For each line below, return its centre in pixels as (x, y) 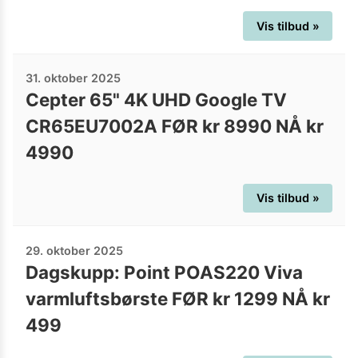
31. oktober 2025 (73, 78)
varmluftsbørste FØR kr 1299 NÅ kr (178, 298)
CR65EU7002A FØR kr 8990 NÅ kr (175, 126)
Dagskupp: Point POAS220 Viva (164, 272)
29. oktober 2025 (74, 250)
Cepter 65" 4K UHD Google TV (156, 100)
